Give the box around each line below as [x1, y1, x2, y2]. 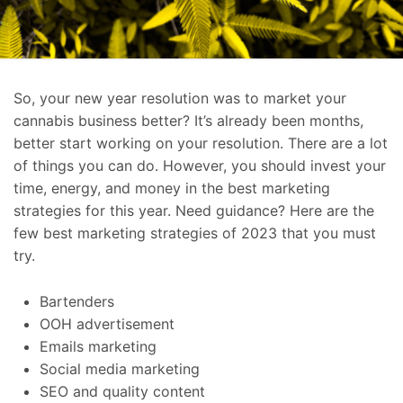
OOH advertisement [39, 315, 179, 334]
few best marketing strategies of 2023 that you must [13, 224, 376, 243]
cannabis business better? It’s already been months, [13, 112, 363, 130]
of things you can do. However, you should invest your [13, 157, 386, 175]
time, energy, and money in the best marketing [13, 179, 330, 198]
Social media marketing [39, 360, 204, 379]
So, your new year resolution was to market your [13, 89, 346, 108]
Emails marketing [39, 337, 161, 356]
